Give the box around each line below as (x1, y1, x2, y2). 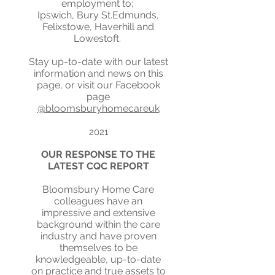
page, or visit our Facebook (36, 79, 160, 91)
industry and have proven (40, 230, 157, 242)
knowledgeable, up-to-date (36, 254, 161, 265)
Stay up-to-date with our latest (28, 56, 168, 68)
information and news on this (33, 68, 163, 79)
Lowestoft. (73, 33, 123, 44)
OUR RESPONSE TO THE (41, 149, 155, 160)
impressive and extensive (41, 207, 155, 219)
